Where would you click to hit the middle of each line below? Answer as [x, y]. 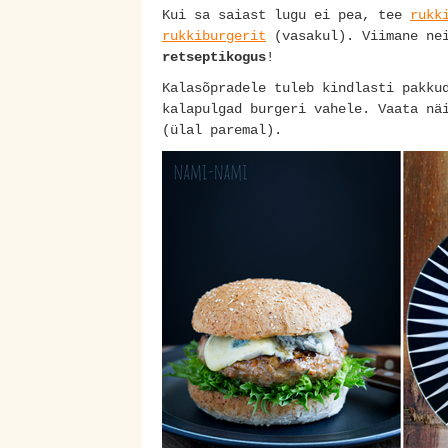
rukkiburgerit [214, 36]
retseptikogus [214, 57]
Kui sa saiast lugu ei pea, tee [286, 15]
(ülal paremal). [222, 130]
